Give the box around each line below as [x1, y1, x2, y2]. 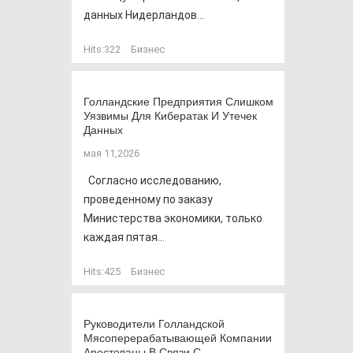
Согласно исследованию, [84, 174, 221, 187]
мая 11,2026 [84, 147, 139, 159]
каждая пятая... [84, 231, 165, 243]
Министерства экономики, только [84, 212, 262, 225]
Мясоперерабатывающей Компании [84, 329, 272, 345]
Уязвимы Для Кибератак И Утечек [84, 107, 257, 123]
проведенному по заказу [84, 193, 213, 206]
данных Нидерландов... [84, 9, 204, 21]
